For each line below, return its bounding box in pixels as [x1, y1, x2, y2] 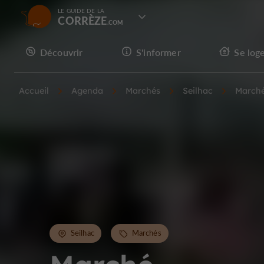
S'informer [136, 45, 181, 58]
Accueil [19, 85, 49, 96]
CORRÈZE [58, 13, 107, 28]
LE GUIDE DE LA [58, 6, 104, 15]
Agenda [71, 85, 103, 96]
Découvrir [40, 45, 83, 58]
